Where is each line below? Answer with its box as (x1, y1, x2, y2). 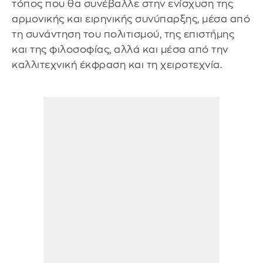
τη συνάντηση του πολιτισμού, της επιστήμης (12, 29, 234, 39)
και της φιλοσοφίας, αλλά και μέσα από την (12, 44, 228, 55)
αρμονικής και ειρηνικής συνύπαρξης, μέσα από (12, 14, 250, 24)
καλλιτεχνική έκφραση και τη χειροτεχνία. (12, 59, 222, 70)
